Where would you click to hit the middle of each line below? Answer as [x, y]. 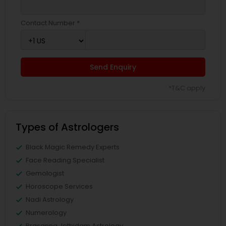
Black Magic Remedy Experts [73, 147]
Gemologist [45, 173]
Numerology [46, 213]
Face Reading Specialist [65, 160]
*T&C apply [187, 88]
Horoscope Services [59, 186]
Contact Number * [50, 23]
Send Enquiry [113, 67]
